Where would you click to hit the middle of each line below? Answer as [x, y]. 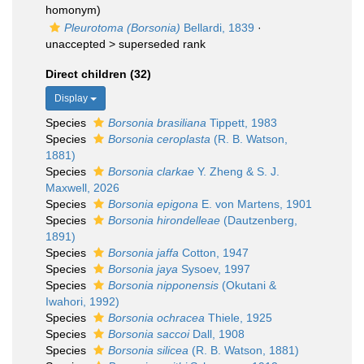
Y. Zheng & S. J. [237, 171]
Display [72, 98]
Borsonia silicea [148, 350]
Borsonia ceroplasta [159, 139]
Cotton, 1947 [214, 253]
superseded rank [162, 44]
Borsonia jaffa [143, 253]
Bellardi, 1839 [217, 28]
